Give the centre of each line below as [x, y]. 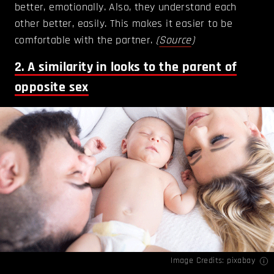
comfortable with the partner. [85, 40]
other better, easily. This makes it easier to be [124, 24]
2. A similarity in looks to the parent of [126, 68]
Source [175, 40]
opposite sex [52, 88]
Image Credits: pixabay [213, 260]
